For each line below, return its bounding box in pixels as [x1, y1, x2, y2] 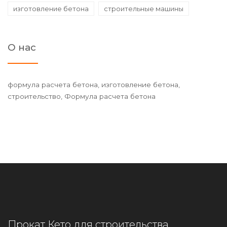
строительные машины [104, 4, 183, 13]
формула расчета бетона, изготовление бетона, [8, 80, 180, 89]
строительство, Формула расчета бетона [8, 92, 156, 100]
